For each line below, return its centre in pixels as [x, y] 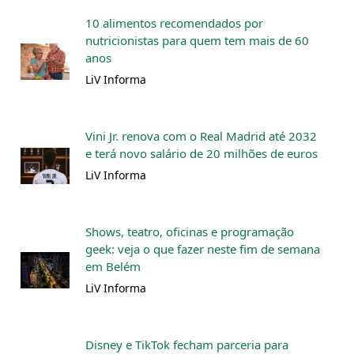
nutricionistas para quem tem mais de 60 [197, 41]
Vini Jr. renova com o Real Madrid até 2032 [201, 136]
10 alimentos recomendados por [174, 23]
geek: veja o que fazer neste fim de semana [203, 249]
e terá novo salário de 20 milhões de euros [201, 154]
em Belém [113, 267]
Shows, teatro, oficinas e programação [190, 232]
